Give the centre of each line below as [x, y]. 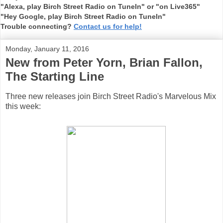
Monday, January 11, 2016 [47, 49]
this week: [23, 106]
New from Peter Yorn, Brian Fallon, [104, 62]
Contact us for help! [108, 26]
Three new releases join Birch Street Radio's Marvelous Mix [111, 96]
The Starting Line [55, 76]
